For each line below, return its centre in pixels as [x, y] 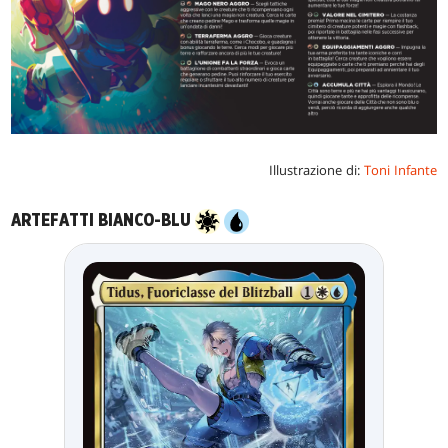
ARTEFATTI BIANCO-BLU [103, 221]
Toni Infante [400, 170]
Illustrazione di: [316, 170]
